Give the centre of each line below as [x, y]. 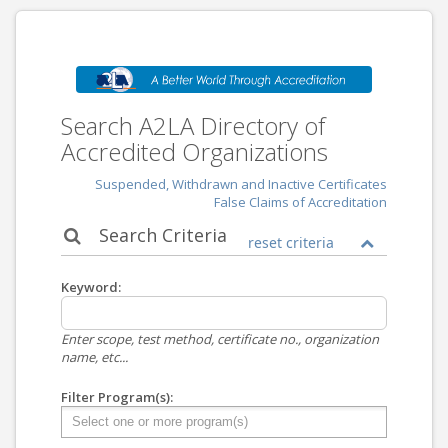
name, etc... [94, 356]
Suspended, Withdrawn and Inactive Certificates [241, 183]
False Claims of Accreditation [300, 201]
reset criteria [291, 242]
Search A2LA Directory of [193, 125]
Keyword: [91, 286]
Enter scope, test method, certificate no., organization [220, 338]
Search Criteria [161, 234]
